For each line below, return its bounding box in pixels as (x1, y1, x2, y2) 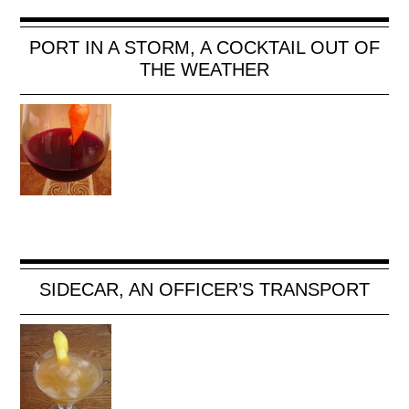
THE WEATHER (140, 59, 269, 80)
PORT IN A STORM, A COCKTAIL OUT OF (29, 37, 380, 58)
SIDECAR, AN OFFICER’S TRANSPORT (39, 279, 370, 300)
